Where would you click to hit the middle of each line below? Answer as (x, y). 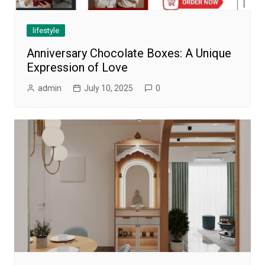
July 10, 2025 (108, 88)
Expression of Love (77, 68)
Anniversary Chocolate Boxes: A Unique (129, 54)
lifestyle (46, 31)
